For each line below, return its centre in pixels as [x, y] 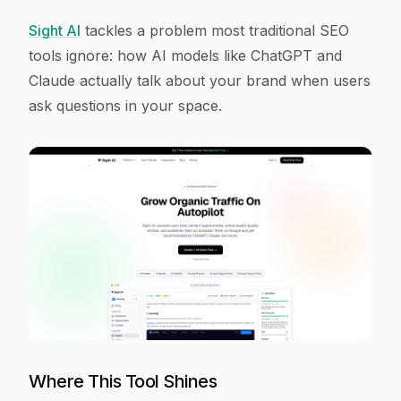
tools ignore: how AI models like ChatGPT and [185, 55]
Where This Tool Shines [123, 381]
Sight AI [55, 30]
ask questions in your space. [125, 106]
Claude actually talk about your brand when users [200, 81]
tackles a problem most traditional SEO [215, 30]
